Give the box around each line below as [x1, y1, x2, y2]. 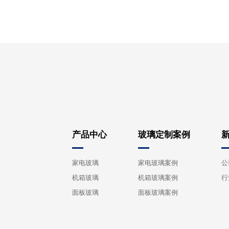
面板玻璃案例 [138, 189, 178, 197]
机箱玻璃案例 [138, 174, 178, 182]
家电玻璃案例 [138, 159, 178, 167]
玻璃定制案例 [138, 129, 191, 140]
